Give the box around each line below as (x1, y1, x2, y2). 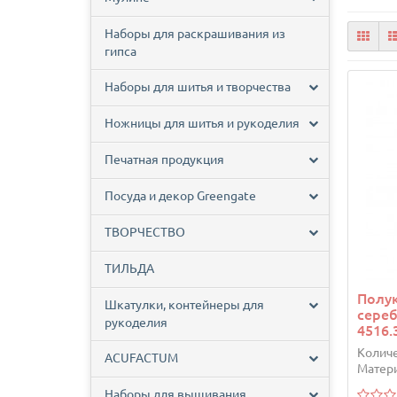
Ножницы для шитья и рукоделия (105, 116, 300, 131)
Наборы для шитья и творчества (105, 80, 291, 95)
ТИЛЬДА (105, 261, 154, 276)
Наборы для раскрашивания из (105, 27, 285, 42)
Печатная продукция (105, 152, 224, 167)
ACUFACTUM (105, 351, 178, 366)
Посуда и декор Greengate (105, 189, 256, 204)
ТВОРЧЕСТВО (105, 225, 185, 240)
